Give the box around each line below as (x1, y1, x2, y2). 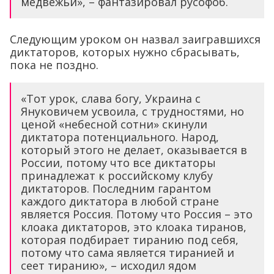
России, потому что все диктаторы (21, 155, 216, 170)
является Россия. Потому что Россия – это (21, 206, 253, 221)
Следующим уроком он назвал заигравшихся (10, 31, 261, 46)
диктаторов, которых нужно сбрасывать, (10, 44, 240, 59)
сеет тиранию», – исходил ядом (21, 257, 196, 273)
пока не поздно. (10, 57, 98, 72)
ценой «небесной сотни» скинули (21, 116, 207, 131)
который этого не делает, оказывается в (21, 142, 247, 157)
